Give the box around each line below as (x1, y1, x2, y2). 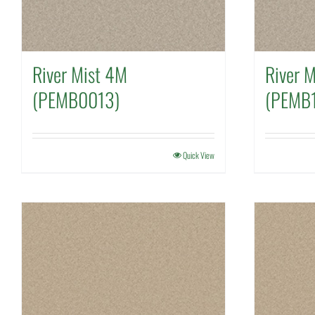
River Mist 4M (32, 60, 127, 89)
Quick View (183, 149, 214, 161)
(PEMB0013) (32, 85, 120, 114)
